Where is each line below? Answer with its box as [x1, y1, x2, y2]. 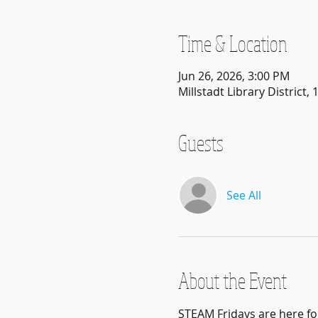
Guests [177, 129, 224, 156]
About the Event [177, 267, 287, 294]
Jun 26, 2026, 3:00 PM [177, 68, 290, 84]
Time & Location [177, 30, 287, 57]
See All [226, 187, 261, 203]
